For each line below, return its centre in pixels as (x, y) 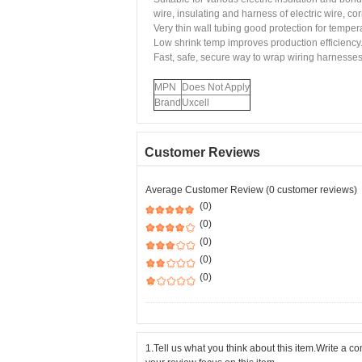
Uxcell (196, 103)
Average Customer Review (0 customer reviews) (251, 190)
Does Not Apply (216, 87)
